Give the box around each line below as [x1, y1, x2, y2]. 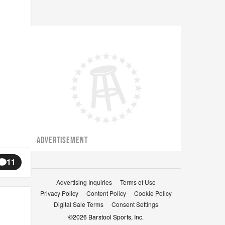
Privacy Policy [40, 189, 78, 197]
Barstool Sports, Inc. [87, 212, 144, 221]
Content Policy [86, 189, 126, 197]
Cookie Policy [134, 189, 172, 197]
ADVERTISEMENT [37, 135, 88, 146]
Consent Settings [111, 200, 158, 208]
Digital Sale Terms [54, 200, 103, 208]
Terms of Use [120, 178, 156, 186]
